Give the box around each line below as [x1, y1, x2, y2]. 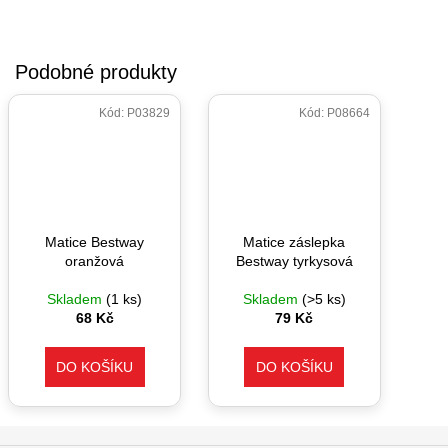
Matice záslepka [243, 234, 346, 251]
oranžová [65, 253, 125, 270]
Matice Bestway [45, 234, 145, 251]
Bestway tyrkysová [235, 253, 353, 270]
